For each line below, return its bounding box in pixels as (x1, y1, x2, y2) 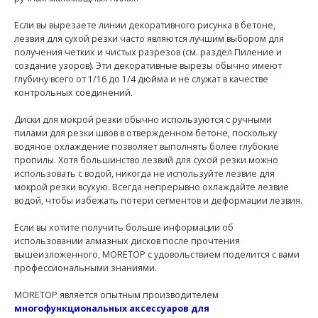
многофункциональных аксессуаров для (14, 302, 209, 315)
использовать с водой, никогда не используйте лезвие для (14, 168, 275, 180)
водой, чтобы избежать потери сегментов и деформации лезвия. (14, 194, 302, 207)
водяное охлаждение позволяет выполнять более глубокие (14, 141, 279, 153)
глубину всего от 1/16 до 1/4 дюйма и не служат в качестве (14, 73, 268, 86)
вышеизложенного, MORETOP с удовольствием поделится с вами (14, 248, 300, 261)
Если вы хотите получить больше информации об (14, 221, 234, 234)
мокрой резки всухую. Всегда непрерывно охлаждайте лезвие (14, 181, 289, 194)
